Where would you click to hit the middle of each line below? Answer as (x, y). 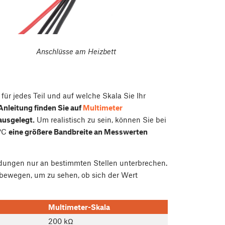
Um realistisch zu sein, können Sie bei (100, 119)
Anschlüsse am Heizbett (76, 51)
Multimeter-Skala (79, 207)
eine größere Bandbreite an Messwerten (78, 131)
